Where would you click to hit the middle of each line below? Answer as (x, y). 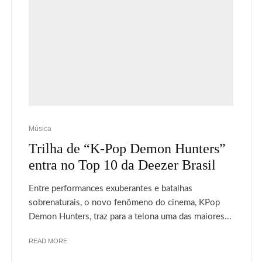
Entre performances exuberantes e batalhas (111, 188)
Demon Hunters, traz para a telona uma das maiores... (130, 216)
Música (40, 128)
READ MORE (48, 241)
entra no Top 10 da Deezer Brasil (122, 165)
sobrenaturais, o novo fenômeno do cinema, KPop (124, 202)
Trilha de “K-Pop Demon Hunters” (127, 148)
